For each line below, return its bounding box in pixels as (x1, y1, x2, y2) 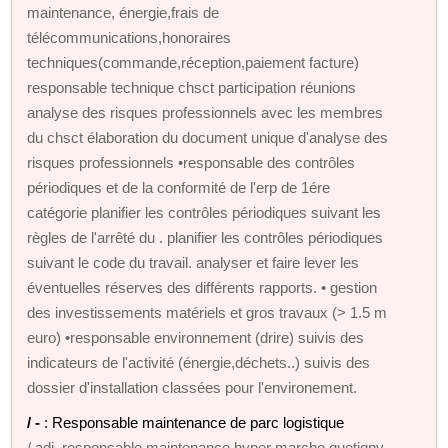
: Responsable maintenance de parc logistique (44, 413, 345, 431)
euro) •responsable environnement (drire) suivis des (27, 328, 365, 346)
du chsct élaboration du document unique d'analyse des (27, 128, 389, 146)
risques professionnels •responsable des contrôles (27, 153, 356, 171)
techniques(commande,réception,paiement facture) (27, 53, 360, 71)
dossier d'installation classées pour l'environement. (27, 378, 358, 396)
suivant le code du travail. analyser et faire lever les (27, 253, 360, 271)
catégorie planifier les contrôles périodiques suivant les (27, 203, 382, 221)
